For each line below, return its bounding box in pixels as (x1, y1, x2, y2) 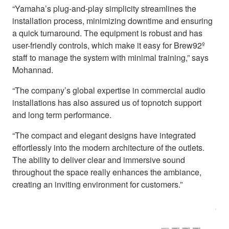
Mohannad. (12, 63, 53, 76)
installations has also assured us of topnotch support (12, 96, 201, 108)
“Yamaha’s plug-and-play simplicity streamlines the (12, 2, 196, 14)
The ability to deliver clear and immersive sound (12, 153, 185, 166)
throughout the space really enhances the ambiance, (12, 166, 201, 178)
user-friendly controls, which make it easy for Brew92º (12, 39, 205, 51)
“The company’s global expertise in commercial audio (12, 84, 205, 96)
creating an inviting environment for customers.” (12, 178, 182, 190)
